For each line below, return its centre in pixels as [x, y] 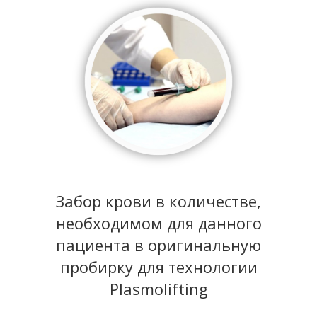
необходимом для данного [158, 223]
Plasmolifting [158, 289]
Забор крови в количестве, [158, 201]
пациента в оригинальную [158, 245]
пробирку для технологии [158, 267]
